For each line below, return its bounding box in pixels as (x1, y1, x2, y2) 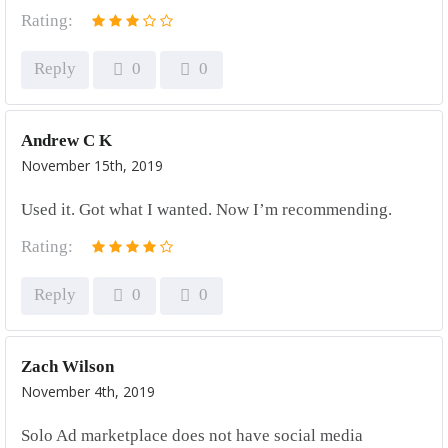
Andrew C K (21, 131, 112, 150)
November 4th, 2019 (21, 382, 155, 401)
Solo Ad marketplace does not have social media (21, 426, 363, 445)
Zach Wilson (21, 357, 114, 376)
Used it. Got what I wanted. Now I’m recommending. (21, 200, 392, 219)
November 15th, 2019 (21, 156, 163, 175)
